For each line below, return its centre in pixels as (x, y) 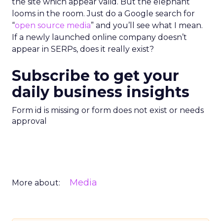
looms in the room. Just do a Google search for (103, 14)
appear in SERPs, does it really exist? (83, 49)
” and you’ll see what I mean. (147, 25)
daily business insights (101, 92)
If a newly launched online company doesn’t (99, 37)
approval (29, 121)
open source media (53, 25)
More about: (36, 183)
